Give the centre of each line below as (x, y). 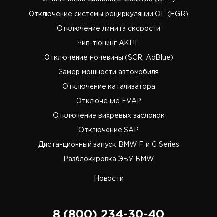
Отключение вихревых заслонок (108, 116)
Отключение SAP (108, 131)
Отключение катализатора (108, 87)
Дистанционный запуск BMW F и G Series (108, 145)
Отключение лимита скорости (108, 29)
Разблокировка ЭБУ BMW (108, 160)
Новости (108, 179)
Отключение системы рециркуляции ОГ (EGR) (108, 14)
